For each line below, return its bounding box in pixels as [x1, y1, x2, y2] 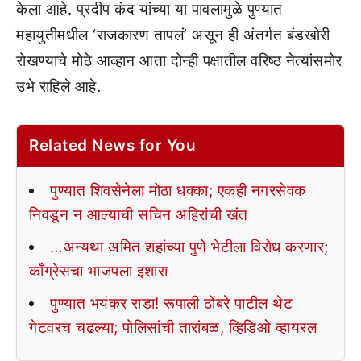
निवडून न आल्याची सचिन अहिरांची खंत [29, 205, 248, 225]
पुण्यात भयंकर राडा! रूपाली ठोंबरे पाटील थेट [50, 294, 293, 313]
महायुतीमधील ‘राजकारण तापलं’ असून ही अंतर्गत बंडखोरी [16, 26, 330, 45]
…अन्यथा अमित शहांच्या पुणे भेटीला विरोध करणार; [50, 238, 329, 257]
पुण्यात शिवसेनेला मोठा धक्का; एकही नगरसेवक [50, 181, 306, 201]
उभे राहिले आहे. [16, 77, 101, 97]
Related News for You [29, 136, 196, 156]
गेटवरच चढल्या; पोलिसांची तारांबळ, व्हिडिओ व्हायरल [29, 318, 317, 338]
